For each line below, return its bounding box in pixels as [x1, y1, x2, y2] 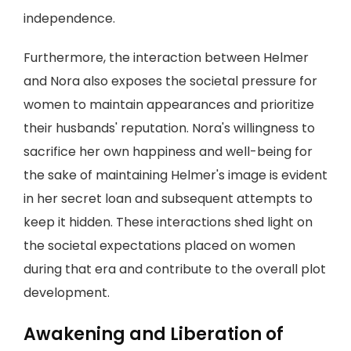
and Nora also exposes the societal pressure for [24, 72, 317, 90]
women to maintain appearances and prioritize [24, 96, 314, 114]
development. [24, 284, 110, 302]
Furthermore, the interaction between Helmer [24, 49, 309, 67]
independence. [24, 9, 115, 27]
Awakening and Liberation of [24, 322, 284, 346]
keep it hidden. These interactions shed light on [24, 213, 313, 231]
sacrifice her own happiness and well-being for [24, 143, 313, 161]
